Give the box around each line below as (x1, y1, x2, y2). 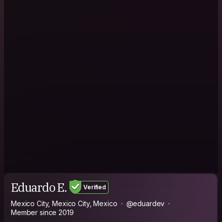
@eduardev (126, 199, 165, 208)
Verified (83, 183, 107, 191)
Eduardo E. (11, 179, 67, 195)
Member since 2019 (11, 208, 74, 217)
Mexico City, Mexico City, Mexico (11, 199, 117, 208)
